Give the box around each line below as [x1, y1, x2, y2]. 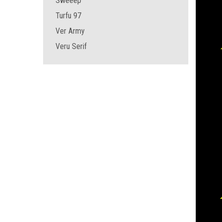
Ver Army [55, 26, 85, 36]
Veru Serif [55, 42, 87, 51]
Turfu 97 [55, 11, 81, 20]
